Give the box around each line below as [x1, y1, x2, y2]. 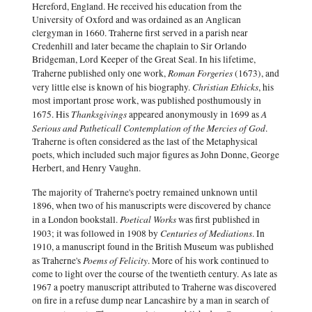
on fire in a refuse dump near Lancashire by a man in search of [32, 294, 270, 306]
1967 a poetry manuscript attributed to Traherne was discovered [32, 281, 276, 293]
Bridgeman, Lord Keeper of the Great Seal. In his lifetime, [32, 53, 256, 65]
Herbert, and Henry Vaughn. [32, 162, 141, 174]
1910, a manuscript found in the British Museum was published [32, 240, 274, 253]
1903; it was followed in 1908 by [32, 227, 160, 240]
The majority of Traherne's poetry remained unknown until [32, 186, 258, 198]
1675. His [32, 108, 71, 120]
